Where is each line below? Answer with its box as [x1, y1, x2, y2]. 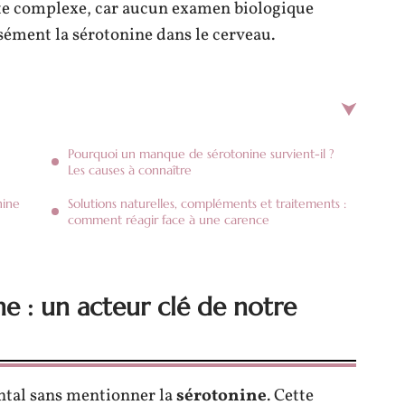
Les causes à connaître [68, 162, 192, 178]
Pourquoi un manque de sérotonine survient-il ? [68, 146, 334, 162]
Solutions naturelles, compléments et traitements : [68, 195, 346, 212]
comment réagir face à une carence [68, 212, 269, 228]
